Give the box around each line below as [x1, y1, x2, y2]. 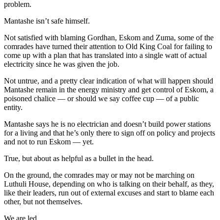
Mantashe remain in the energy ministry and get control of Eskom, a [4, 85, 214, 94]
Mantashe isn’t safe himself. [4, 17, 90, 26]
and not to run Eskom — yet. [4, 137, 94, 146]
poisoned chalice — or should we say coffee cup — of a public [4, 94, 199, 103]
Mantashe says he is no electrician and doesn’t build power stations [4, 120, 211, 129]
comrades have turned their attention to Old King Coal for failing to [4, 42, 212, 51]
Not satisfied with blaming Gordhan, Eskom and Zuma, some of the [4, 33, 214, 42]
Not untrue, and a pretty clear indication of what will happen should [4, 77, 213, 85]
